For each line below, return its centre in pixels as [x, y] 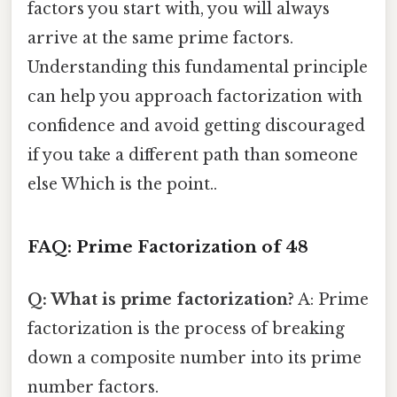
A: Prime [331, 300]
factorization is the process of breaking [186, 329]
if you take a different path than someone [193, 156]
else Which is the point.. [122, 185]
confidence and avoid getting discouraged [196, 126]
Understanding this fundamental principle [198, 68]
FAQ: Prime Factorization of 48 [168, 247]
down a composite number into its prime [195, 358]
